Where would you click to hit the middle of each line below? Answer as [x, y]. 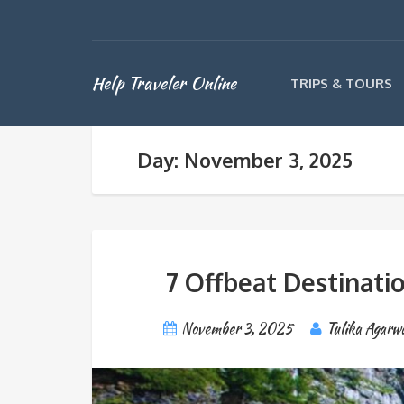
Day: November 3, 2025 [245, 160]
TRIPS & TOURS [341, 83]
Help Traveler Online [164, 83]
